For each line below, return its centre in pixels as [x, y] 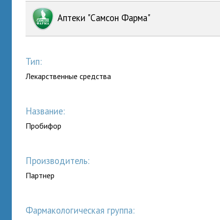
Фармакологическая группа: [84, 210]
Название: [49, 111]
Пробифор [44, 126]
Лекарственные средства [69, 76]
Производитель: [61, 161]
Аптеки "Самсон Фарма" [103, 17]
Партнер [40, 175]
